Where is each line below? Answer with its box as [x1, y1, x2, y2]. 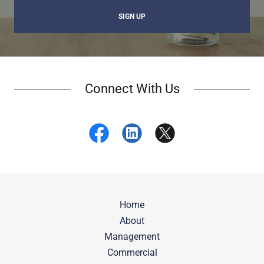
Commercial [107, 247, 157, 258]
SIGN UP [118, 12, 146, 21]
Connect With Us [84, 81, 180, 96]
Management [104, 231, 160, 242]
